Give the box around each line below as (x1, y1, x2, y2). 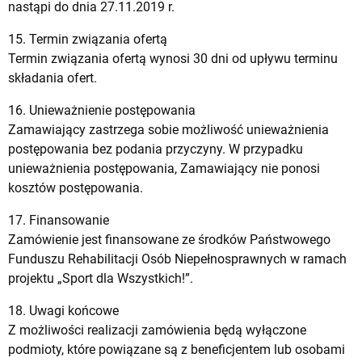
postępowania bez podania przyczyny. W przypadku (8, 141, 303, 157)
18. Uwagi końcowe (8, 302, 119, 318)
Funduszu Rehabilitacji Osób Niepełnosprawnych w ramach (8, 250, 347, 267)
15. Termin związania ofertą (8, 31, 167, 47)
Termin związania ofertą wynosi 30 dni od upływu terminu (8, 50, 338, 66)
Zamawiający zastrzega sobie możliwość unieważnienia (8, 121, 329, 137)
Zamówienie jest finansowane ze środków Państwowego (8, 231, 330, 247)
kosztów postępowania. (8, 179, 143, 196)
